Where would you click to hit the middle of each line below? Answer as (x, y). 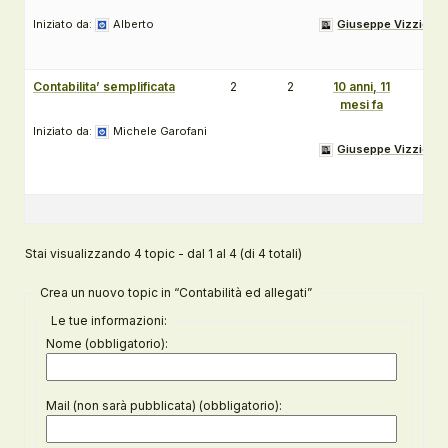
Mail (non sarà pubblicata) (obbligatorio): (164, 405)
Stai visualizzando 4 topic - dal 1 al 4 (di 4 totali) (163, 253)
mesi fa (361, 104)
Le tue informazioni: (109, 320)
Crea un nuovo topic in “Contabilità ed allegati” (176, 292)
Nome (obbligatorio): (107, 343)
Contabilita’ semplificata (104, 86)
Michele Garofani (160, 131)
